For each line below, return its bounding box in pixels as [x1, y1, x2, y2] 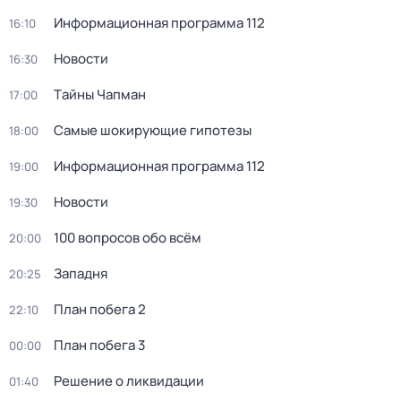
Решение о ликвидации [54, 371, 204, 390]
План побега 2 [54, 300, 146, 319]
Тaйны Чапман [54, 85, 146, 104]
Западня [54, 264, 107, 283]
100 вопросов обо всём [54, 228, 201, 247]
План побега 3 [54, 336, 145, 354]
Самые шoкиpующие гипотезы [54, 121, 252, 140]
